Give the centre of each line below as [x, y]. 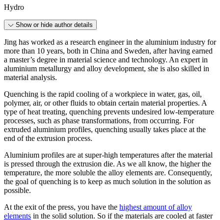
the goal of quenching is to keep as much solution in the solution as [107, 181]
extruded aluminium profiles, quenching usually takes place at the [105, 129]
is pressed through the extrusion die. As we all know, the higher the [108, 164]
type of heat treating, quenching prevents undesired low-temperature [109, 111]
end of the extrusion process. [48, 138]
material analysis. [30, 77]
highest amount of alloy [156, 207]
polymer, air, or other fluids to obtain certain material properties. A [105, 103]
